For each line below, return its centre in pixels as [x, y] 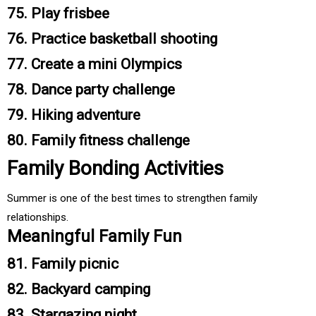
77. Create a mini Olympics [95, 65]
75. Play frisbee [58, 14]
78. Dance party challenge [91, 90]
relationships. [38, 218]
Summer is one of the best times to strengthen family [132, 199]
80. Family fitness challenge [98, 141]
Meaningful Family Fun [95, 237]
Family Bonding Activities [115, 169]
